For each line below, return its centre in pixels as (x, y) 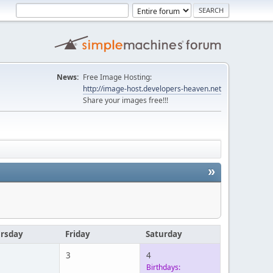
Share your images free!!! (126, 100)
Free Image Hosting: (117, 77)
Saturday (164, 234)
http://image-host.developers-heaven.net (152, 89)
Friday (78, 234)
